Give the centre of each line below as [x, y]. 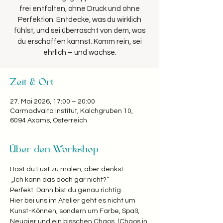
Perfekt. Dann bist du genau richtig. [67, 190]
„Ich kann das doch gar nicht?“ [62, 179]
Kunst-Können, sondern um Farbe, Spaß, [75, 211]
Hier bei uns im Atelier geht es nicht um [73, 200]
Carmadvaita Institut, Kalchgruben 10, [71, 111]
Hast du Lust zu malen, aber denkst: [67, 169]
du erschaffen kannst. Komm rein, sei [80, 41]
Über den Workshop [55, 149]
